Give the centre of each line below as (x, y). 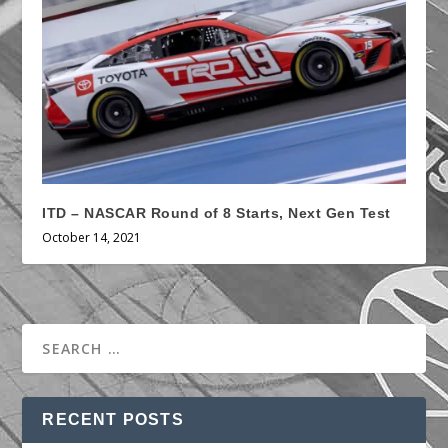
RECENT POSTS (113, 419)
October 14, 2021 (92, 237)
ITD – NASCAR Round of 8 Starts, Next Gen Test (216, 212)
